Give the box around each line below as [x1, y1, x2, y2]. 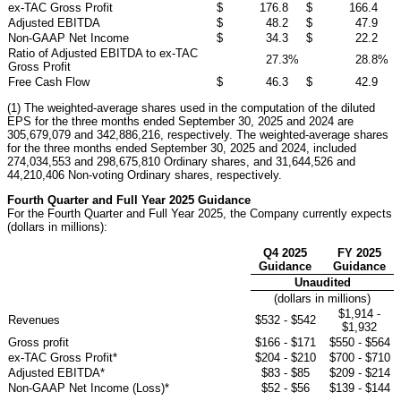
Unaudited [294, 275, 351, 289]
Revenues [8, 312, 60, 327]
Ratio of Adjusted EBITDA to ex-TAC [8, 46, 198, 60]
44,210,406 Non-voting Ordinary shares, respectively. [7, 167, 282, 182]
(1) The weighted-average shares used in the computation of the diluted [7, 100, 375, 115]
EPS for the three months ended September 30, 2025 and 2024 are [7, 114, 354, 128]
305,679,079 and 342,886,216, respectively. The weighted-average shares [7, 127, 388, 141]
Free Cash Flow [8, 74, 90, 89]
